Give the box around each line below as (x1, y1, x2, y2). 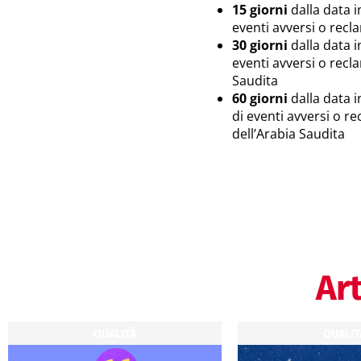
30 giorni (232, 36, 288, 54)
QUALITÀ (93, 326, 136, 341)
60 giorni (232, 89, 288, 107)
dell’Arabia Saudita (232, 125, 345, 143)
